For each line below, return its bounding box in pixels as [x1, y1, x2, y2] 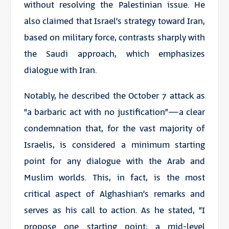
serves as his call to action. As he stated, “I [24, 204, 205, 217]
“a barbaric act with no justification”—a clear [24, 106, 205, 119]
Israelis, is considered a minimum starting [24, 139, 205, 151]
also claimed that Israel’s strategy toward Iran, [24, 15, 205, 28]
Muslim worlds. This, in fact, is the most [24, 171, 205, 184]
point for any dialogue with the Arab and [24, 155, 205, 168]
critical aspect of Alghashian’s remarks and [24, 188, 205, 200]
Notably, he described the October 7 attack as [24, 89, 205, 102]
